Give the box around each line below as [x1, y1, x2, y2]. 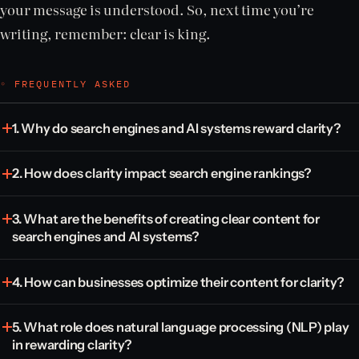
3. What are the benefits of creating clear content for [12, 210, 320, 227]
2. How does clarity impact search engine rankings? [12, 165, 311, 182]
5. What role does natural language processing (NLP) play [12, 319, 349, 336]
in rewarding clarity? [12, 337, 132, 353]
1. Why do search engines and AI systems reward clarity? [12, 119, 341, 136]
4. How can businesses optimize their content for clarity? [12, 273, 345, 290]
